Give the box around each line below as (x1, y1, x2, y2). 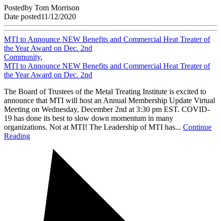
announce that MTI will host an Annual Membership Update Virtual (4, 96, 215, 105)
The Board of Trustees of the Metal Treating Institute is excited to (4, 87, 206, 96)
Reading (4, 131, 30, 140)
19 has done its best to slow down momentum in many (4, 113, 173, 122)
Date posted (4, 12, 41, 21)
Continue (183, 122, 212, 131)
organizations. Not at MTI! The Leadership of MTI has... (4, 122, 183, 131)
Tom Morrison (35, 3, 79, 12)
